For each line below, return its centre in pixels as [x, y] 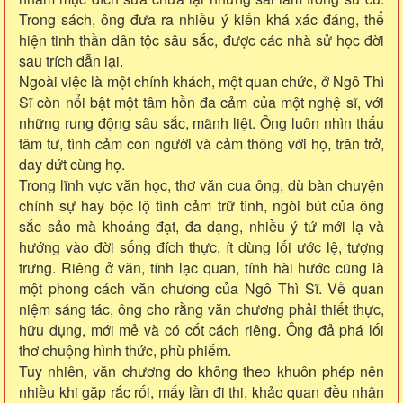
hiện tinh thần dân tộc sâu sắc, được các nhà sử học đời [201, 40]
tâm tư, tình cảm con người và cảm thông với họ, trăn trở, [201, 144]
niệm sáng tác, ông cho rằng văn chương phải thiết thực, [201, 309]
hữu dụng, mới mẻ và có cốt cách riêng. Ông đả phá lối [201, 330]
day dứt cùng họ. [72, 165]
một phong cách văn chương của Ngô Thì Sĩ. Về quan [201, 289]
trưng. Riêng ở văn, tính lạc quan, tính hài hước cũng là [201, 268]
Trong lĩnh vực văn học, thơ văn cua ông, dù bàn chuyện [201, 185]
